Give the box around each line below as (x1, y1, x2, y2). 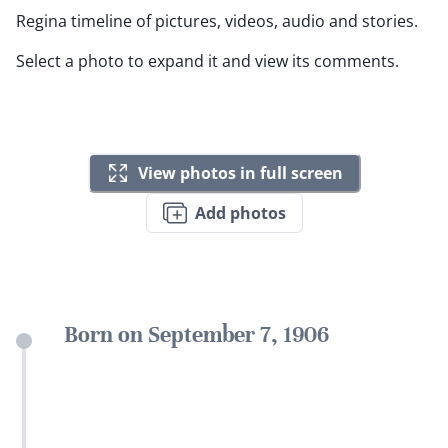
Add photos (194, 201, 286, 224)
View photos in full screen (137, 161, 343, 184)
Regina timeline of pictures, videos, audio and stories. (16, 10, 418, 33)
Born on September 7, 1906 (64, 321, 329, 349)
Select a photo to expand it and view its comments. (16, 50, 399, 73)
